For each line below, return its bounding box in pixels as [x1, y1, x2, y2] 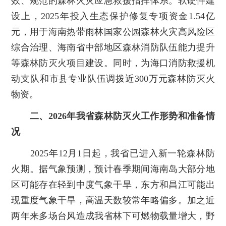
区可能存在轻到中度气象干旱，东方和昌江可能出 [11, 179, 215, 190]
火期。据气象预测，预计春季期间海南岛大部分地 [11, 163, 215, 174]
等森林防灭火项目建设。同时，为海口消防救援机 [11, 58, 215, 68]
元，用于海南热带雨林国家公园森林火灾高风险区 [11, 26, 215, 37]
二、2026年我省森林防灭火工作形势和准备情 [30, 110, 215, 121]
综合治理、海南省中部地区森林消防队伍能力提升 [11, 42, 215, 52]
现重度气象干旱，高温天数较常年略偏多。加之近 [11, 195, 215, 205]
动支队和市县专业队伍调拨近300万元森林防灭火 [11, 73, 215, 84]
